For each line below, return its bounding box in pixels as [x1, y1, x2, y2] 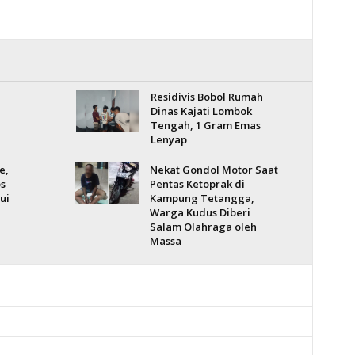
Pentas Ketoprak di [149, 177, 245, 191]
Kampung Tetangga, [149, 191, 254, 205]
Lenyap [150, 132, 187, 147]
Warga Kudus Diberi [149, 205, 250, 219]
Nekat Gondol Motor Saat [149, 162, 278, 177]
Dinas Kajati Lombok [150, 104, 252, 118]
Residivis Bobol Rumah [150, 90, 263, 104]
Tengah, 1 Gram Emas [150, 118, 261, 132]
